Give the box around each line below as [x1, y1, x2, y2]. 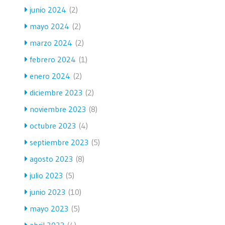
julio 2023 [30, 170, 63, 180]
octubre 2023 [30, 120, 76, 131]
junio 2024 [30, 4, 66, 15]
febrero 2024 [30, 54, 76, 64]
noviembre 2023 [30, 103, 86, 114]
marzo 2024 [30, 37, 72, 48]
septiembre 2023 [30, 137, 88, 147]
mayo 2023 [30, 203, 68, 213]
